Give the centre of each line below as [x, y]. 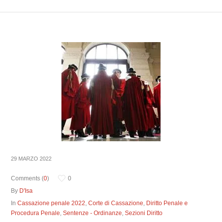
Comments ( [28, 178]
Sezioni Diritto [144, 213]
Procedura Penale [36, 213]
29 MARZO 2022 [31, 159]
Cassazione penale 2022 [52, 203]
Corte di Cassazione [116, 203]
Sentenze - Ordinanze [93, 213]
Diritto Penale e [167, 203]
